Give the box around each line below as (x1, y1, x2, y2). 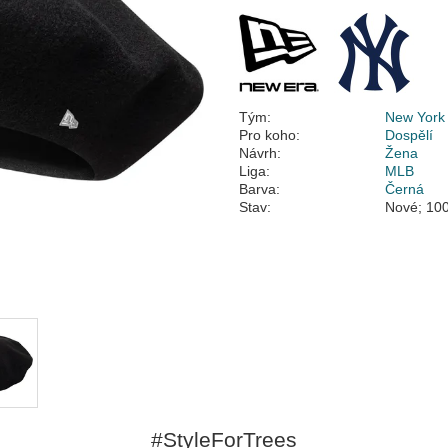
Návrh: (239, 145, 281, 161)
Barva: (239, 181, 280, 197)
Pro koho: (239, 127, 300, 143)
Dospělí (385, 127, 434, 143)
